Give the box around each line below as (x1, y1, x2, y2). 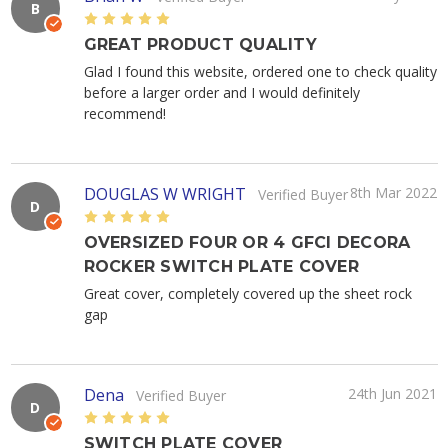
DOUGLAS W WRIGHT (83, 182, 246, 205)
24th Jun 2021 (347, 383, 437, 403)
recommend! (83, 103, 166, 123)
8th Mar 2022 (349, 182, 437, 202)
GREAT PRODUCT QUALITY (83, 34, 317, 54)
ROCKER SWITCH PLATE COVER (83, 256, 359, 276)
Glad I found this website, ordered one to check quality (83, 61, 437, 81)
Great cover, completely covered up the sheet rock (83, 283, 412, 303)
